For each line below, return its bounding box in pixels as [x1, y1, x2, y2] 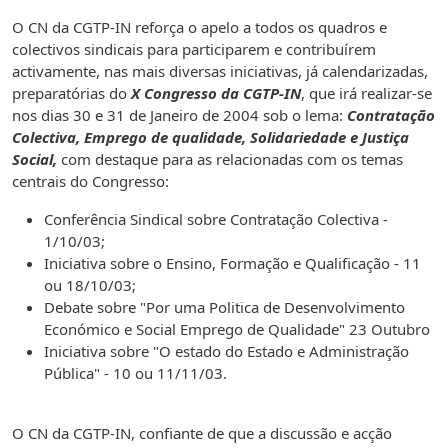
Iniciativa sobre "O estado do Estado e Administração [44, 341, 409, 362]
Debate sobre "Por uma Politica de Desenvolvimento [44, 297, 405, 318]
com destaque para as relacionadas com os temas [57, 149, 403, 170]
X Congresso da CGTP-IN [131, 83, 301, 104]
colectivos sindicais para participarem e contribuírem [12, 39, 376, 60]
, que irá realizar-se [301, 83, 432, 104]
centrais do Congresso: [12, 171, 169, 192]
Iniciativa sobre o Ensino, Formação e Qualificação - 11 [44, 253, 421, 274]
